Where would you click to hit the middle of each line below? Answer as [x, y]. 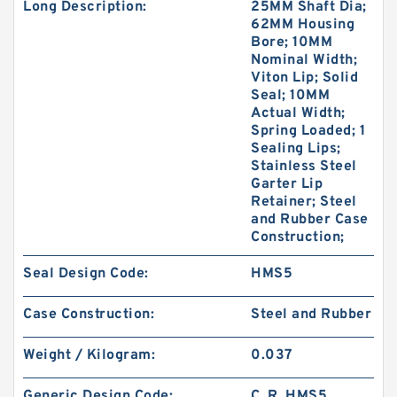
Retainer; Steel [304, 202]
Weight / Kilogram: [89, 355]
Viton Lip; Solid [305, 78]
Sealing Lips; [296, 149]
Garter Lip [287, 184]
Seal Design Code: [86, 274]
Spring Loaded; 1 [308, 131]
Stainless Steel [304, 167]
